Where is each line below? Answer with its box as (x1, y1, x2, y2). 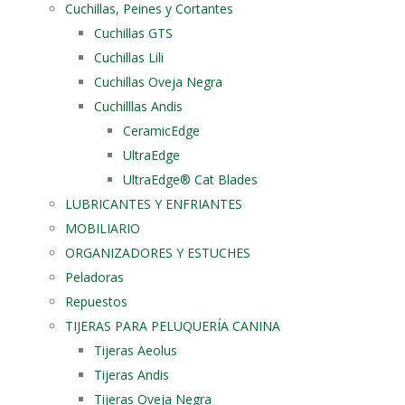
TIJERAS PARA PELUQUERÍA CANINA (65, 316, 280, 334)
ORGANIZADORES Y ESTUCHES (65, 243, 250, 261)
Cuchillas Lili (94, 48, 164, 66)
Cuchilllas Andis (94, 97, 183, 115)
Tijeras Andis (94, 365, 169, 383)
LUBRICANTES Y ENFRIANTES (65, 194, 242, 212)
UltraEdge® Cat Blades (123, 170, 258, 188)
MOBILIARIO (65, 219, 140, 237)
